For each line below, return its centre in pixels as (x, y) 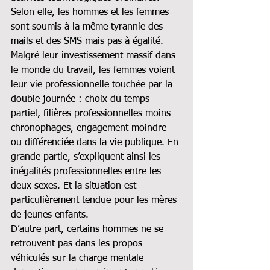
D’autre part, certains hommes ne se (89, 229)
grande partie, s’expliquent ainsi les (87, 157)
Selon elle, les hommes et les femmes (91, 12)
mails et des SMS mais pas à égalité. (89, 41)
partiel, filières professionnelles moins (92, 114)
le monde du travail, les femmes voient (94, 70)
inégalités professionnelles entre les (87, 171)
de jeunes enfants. (50, 215)
